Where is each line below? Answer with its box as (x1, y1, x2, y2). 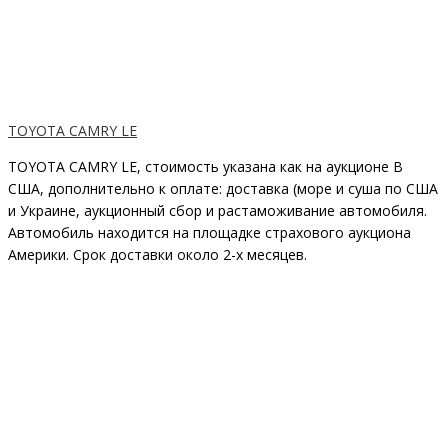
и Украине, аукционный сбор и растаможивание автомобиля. (8, 201, 427, 221)
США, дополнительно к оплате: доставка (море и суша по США (8, 179, 438, 199)
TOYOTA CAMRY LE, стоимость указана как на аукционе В (8, 157, 403, 177)
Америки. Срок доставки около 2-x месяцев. (8, 245, 307, 265)
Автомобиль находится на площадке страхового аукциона (8, 223, 411, 243)
